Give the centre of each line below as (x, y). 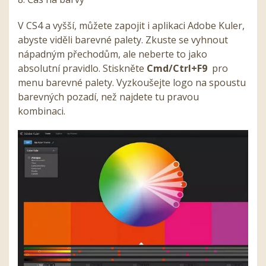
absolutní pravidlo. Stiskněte (82, 68)
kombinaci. (43, 111)
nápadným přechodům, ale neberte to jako (113, 54)
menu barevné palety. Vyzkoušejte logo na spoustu (132, 82)
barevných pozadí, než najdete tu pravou (108, 96)
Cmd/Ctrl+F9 (177, 68)
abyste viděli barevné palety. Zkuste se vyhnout (123, 39)
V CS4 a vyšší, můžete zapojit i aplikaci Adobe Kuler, (131, 25)
